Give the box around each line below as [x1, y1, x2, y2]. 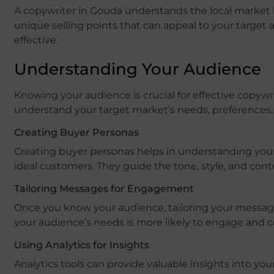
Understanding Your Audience [14, 59, 261, 79]
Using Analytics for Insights [14, 239, 149, 251]
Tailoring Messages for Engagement [14, 182, 194, 194]
